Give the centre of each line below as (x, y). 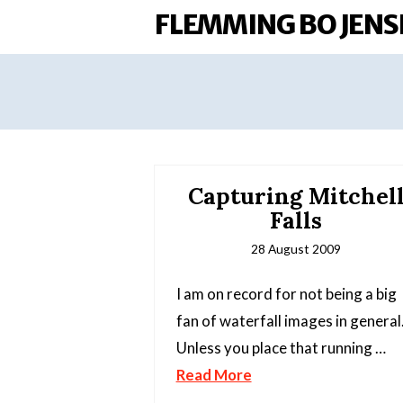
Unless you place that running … (281, 348)
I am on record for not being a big (286, 294)
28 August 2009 (296, 249)
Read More (214, 375)
